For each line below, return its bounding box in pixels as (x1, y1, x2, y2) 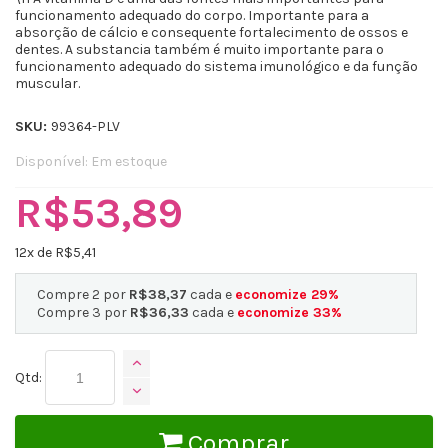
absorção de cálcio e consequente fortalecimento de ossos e (15, 24, 408, 42)
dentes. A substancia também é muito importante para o (15, 41, 384, 59)
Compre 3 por (37, 304, 130, 322)
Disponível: (15, 153, 91, 171)
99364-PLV (51, 118, 120, 136)
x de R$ (27, 244, 73, 262)
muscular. (15, 75, 80, 93)
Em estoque (91, 153, 167, 171)
